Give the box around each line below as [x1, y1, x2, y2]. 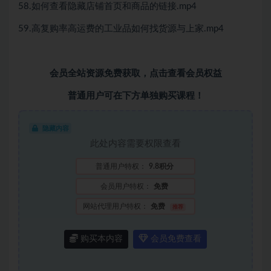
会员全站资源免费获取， [49, 69, 149, 78]
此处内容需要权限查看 [90, 139, 181, 148]
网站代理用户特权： [83, 203, 149, 210]
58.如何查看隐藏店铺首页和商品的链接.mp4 [18, 2, 197, 11]
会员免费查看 [148, 235, 201, 243]
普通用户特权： [95, 163, 146, 170]
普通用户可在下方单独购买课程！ [67, 91, 204, 100]
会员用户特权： [100, 183, 151, 190]
